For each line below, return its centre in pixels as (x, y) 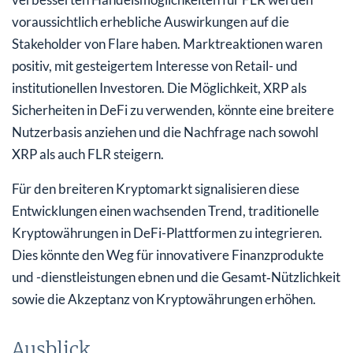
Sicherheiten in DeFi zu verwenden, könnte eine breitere (173, 110)
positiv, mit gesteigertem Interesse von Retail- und (155, 65)
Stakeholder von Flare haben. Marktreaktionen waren (167, 43)
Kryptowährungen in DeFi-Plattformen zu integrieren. (167, 232)
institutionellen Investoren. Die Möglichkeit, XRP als (159, 87)
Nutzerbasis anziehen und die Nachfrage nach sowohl (165, 132)
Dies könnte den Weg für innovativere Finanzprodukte (168, 255)
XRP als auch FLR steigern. (88, 154)
